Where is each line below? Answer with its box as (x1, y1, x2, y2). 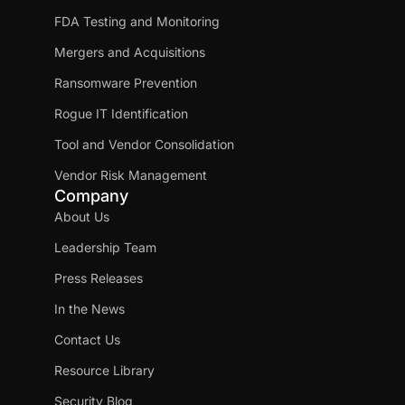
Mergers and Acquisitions (54, 43, 205, 60)
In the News (54, 300, 125, 316)
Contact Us (54, 331, 120, 347)
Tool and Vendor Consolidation (54, 136, 234, 152)
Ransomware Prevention (54, 74, 197, 90)
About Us (54, 208, 109, 224)
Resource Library (54, 362, 155, 378)
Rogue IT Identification (54, 105, 188, 121)
